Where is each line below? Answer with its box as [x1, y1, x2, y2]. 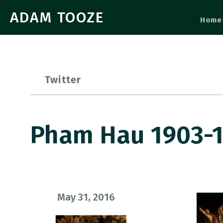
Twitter [45, 74, 82, 86]
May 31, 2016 [57, 191, 115, 203]
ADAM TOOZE [10, 8, 104, 26]
